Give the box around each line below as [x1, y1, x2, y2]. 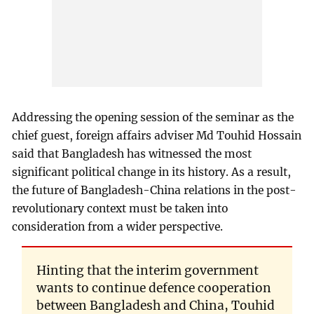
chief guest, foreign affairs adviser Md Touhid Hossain [12, 128, 302, 142]
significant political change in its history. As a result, [12, 165, 292, 179]
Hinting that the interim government [36, 262, 259, 278]
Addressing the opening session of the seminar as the [12, 110, 294, 124]
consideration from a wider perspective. [12, 219, 224, 233]
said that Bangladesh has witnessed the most [12, 146, 252, 161]
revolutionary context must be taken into [12, 201, 228, 215]
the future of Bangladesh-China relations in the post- [12, 183, 297, 197]
